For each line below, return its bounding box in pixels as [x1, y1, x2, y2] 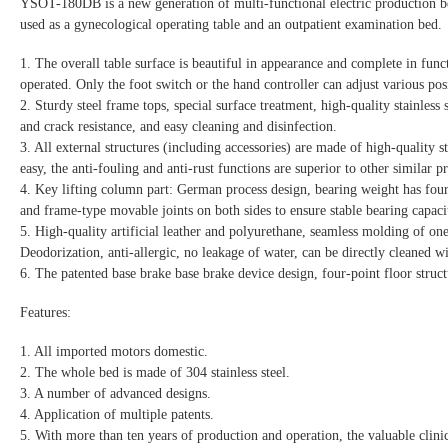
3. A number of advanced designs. [20, 385, 211, 401]
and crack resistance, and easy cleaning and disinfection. [20, 118, 337, 134]
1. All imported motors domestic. [20, 343, 208, 359]
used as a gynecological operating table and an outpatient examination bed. [20, 16, 442, 32]
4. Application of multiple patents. [20, 406, 214, 422]
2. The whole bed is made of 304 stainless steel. [20, 364, 290, 380]
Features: [20, 304, 71, 320]
